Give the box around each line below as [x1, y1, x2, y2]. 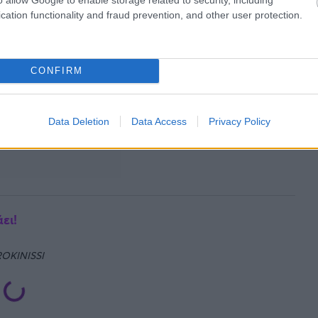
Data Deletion [48, 115, 109, 127]
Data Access [131, 115, 187, 127]
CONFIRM [30, 65, 83, 76]
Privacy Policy [208, 115, 270, 127]
